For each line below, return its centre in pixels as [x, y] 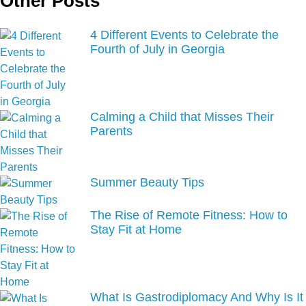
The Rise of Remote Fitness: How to [189, 215]
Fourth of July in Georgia [157, 50]
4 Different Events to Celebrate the [184, 35]
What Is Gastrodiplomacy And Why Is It [197, 297]
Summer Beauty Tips [147, 183]
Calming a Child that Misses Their [182, 117]
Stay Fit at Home [136, 230]
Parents [111, 131]
